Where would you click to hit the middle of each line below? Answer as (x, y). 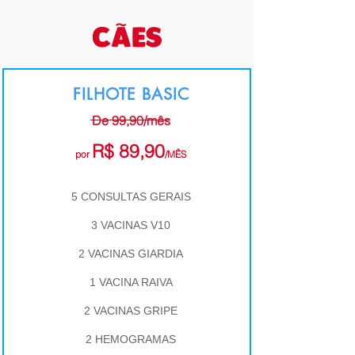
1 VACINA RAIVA (131, 282)
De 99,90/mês (131, 120)
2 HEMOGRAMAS (131, 339)
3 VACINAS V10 (131, 225)
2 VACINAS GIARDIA (131, 254)
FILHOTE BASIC (131, 94)
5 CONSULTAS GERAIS (131, 197)
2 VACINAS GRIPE (131, 311)
